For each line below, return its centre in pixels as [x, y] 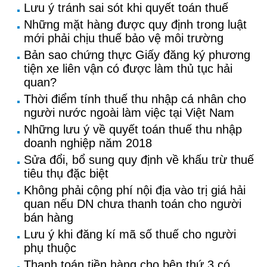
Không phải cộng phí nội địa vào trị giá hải [135, 190]
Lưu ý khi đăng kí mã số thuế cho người [130, 234]
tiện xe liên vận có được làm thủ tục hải [128, 69]
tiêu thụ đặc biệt [66, 173]
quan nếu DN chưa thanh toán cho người [133, 204]
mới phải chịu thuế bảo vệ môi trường [124, 38]
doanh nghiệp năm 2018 [88, 143]
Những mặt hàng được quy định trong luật [135, 24]
